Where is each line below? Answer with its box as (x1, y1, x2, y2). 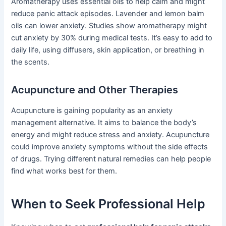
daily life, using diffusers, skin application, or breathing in (11, 45, 205, 54)
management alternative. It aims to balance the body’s (11, 118, 197, 127)
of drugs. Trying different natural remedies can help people (11, 154, 211, 163)
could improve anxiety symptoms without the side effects (11, 142, 208, 151)
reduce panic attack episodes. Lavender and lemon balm (11, 9, 205, 18)
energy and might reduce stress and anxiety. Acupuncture (11, 130, 210, 139)
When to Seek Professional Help (11, 196, 206, 212)
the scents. (11, 57, 50, 67)
